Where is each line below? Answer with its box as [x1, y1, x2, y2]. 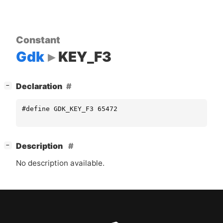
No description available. [16, 158, 105, 168]
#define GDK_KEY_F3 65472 [22, 105, 117, 112]
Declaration [16, 82, 62, 92]
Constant [16, 33, 60, 46]
